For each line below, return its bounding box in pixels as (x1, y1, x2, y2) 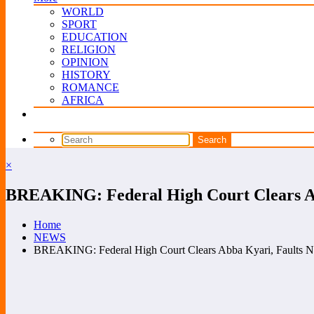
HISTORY (62, 69, 111, 81)
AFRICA (62, 94, 104, 106)
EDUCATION (62, 31, 128, 43)
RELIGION (62, 43, 116, 55)
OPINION (62, 56, 109, 68)
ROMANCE (62, 81, 119, 93)
